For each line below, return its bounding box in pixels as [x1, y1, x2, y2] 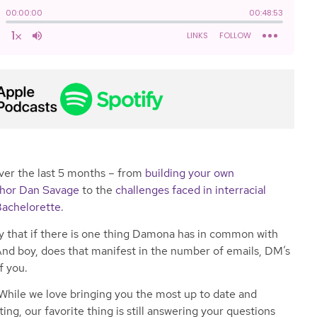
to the [79, 183, 115, 198]
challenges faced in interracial [115, 183, 266, 198]
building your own [145, 166, 234, 181]
